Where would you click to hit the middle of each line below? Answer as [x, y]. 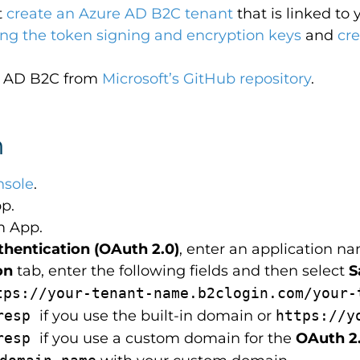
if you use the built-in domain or [157, 316]
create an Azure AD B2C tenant [120, 14]
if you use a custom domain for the [168, 338]
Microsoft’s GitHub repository [207, 79]
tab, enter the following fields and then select [181, 271]
